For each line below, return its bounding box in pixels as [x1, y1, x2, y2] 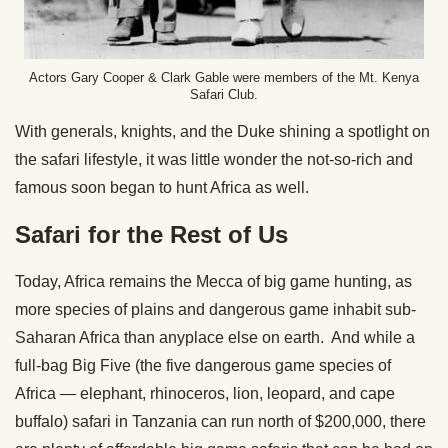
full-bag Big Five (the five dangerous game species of [15, 356, 391, 374]
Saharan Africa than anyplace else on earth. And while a [15, 328, 415, 346]
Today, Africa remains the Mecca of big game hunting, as [15, 272, 412, 290]
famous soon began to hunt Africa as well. [15, 178, 309, 196]
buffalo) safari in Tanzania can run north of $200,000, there [15, 412, 426, 430]
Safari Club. [190, 86, 258, 102]
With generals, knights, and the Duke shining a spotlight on [15, 122, 430, 140]
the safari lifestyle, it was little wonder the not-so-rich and [15, 150, 413, 168]
